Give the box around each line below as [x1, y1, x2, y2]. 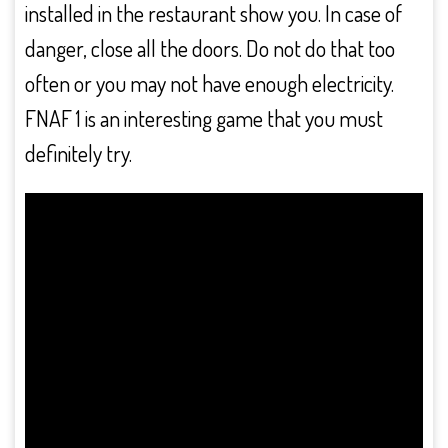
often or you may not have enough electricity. [25, 69, 394, 97]
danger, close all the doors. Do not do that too [25, 34, 395, 62]
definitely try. [25, 139, 132, 167]
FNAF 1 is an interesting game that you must [25, 104, 383, 132]
